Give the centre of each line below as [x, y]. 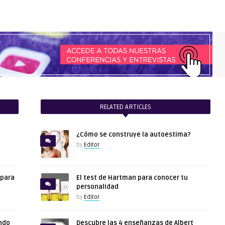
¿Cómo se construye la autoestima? [133, 135]
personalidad [97, 187]
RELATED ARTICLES [126, 107]
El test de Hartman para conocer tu [132, 178]
